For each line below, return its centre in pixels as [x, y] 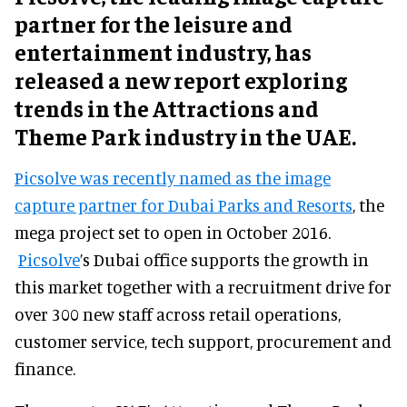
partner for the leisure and [154, 23]
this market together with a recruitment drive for [203, 286]
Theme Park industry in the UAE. [185, 135]
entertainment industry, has [163, 51]
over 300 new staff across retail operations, [178, 313]
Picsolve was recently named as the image [173, 177]
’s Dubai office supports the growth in [224, 259]
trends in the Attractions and [167, 107]
